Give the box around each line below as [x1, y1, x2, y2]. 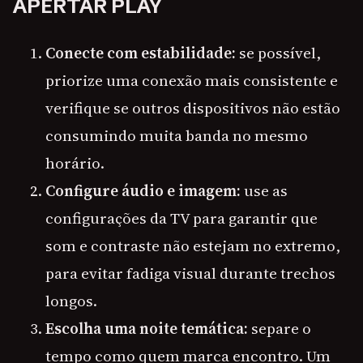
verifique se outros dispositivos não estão [45, 97, 340, 119]
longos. [45, 290, 97, 312]
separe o [248, 318, 311, 340]
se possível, [236, 42, 321, 64]
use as [241, 180, 288, 202]
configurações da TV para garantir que [45, 207, 318, 229]
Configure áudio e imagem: [45, 180, 241, 202]
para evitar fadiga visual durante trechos [45, 263, 335, 284]
